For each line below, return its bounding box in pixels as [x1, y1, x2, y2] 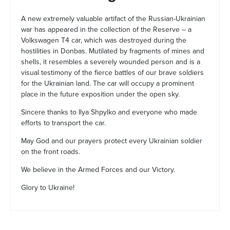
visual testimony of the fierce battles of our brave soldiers [21, 68, 204, 77]
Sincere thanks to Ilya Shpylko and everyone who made [21, 108, 197, 117]
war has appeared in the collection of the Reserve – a [21, 25, 191, 34]
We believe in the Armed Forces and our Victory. [21, 165, 175, 174]
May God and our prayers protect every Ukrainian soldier [21, 137, 202, 145]
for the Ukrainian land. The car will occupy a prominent [21, 79, 194, 88]
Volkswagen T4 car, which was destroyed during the [21, 36, 186, 45]
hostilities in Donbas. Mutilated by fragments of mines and [21, 47, 204, 55]
